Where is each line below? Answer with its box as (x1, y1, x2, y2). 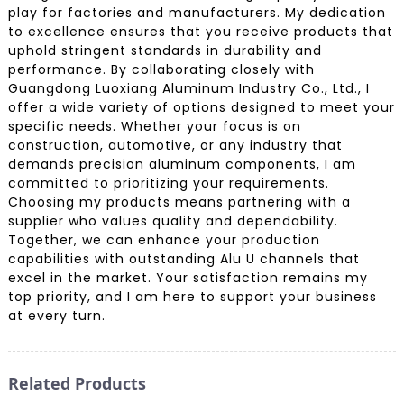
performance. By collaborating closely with (7, 60, 315, 78)
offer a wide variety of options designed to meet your (7, 97, 395, 116)
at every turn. (7, 306, 106, 325)
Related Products (7, 372, 146, 394)
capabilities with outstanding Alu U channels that (7, 249, 360, 268)
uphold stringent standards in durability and (7, 41, 322, 60)
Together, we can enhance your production (7, 230, 320, 249)
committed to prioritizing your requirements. (7, 173, 329, 192)
